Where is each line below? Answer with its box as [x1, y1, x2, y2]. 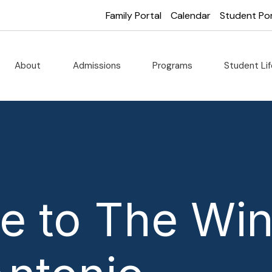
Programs [152, 59, 195, 72]
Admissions [72, 59, 123, 72]
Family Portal [106, 8, 162, 22]
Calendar [171, 8, 211, 22]
